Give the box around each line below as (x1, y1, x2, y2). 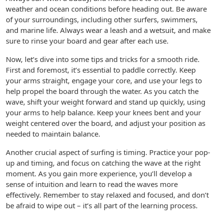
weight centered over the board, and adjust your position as (6, 118, 205, 128)
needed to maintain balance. (6, 129, 100, 139)
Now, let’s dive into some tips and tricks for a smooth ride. (6, 54, 200, 64)
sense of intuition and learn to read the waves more (6, 179, 178, 189)
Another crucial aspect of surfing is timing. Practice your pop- (6, 147, 210, 157)
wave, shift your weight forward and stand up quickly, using (6, 97, 205, 107)
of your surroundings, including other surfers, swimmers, (6, 15, 198, 24)
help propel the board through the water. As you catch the (6, 86, 199, 96)
